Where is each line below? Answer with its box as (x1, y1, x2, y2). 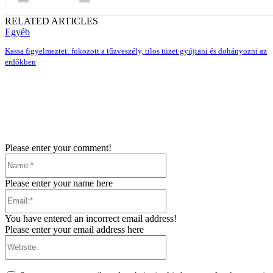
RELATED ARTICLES (5, 16, 98, 27)
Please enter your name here (5, 177, 113, 188)
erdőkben (5, 57, 36, 67)
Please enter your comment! (5, 142, 112, 153)
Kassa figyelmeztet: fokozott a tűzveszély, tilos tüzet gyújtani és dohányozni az (5, 46, 267, 56)
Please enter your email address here (5, 224, 144, 235)
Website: (166, 234, 199, 245)
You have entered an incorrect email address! (5, 213, 177, 224)
